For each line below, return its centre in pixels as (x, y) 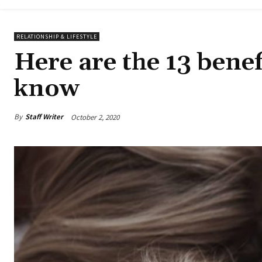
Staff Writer (44, 117)
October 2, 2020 (95, 117)
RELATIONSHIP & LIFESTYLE (57, 37)
